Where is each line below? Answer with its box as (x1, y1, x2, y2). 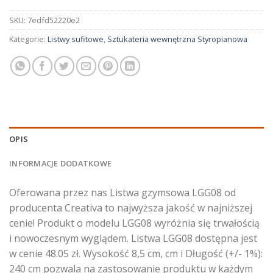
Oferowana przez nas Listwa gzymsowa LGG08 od (9, 186, 236, 200)
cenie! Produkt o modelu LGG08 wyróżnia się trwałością (9, 216, 260, 230)
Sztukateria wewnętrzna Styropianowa (107, 34, 247, 45)
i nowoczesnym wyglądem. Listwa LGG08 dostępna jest (9, 232, 257, 246)
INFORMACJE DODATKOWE (9, 158, 112, 169)
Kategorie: (9, 34, 48, 45)
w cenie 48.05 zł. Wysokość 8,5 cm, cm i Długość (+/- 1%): (9, 247, 263, 261)
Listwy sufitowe (48, 34, 104, 45)
